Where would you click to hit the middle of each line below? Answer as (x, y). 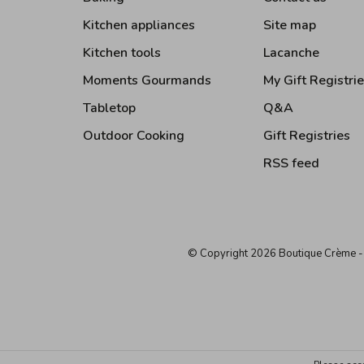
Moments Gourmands (147, 80)
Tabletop (109, 108)
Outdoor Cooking (134, 136)
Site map (290, 25)
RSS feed (291, 163)
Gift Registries (307, 136)
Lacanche (291, 53)
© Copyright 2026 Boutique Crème (273, 253)
